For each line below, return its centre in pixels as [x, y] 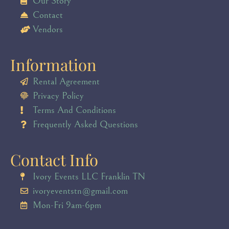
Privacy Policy [58, 96]
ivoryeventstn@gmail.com [80, 191]
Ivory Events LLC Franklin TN [89, 177]
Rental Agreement [66, 82]
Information [53, 65]
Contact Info [54, 160]
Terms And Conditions [74, 110]
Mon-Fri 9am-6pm [67, 205]
